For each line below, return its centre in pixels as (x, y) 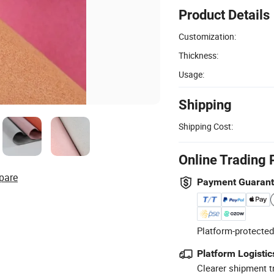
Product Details (224, 15)
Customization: (207, 36)
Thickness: (198, 55)
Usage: (191, 74)
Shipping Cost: (206, 126)
